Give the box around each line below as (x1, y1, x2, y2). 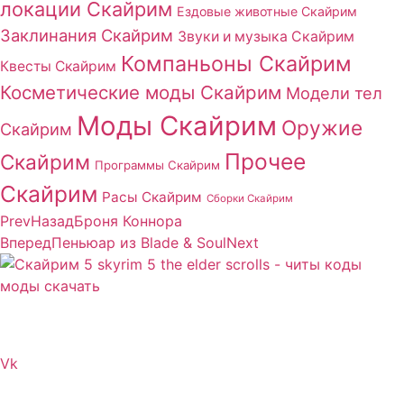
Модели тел (286, 82, 382, 103)
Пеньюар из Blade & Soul (51, 233, 226, 252)
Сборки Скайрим (207, 191, 293, 205)
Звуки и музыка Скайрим (178, 27, 354, 45)
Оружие (281, 115, 363, 140)
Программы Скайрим (95, 157, 220, 172)
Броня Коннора (74, 211, 182, 230)
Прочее (225, 147, 306, 175)
